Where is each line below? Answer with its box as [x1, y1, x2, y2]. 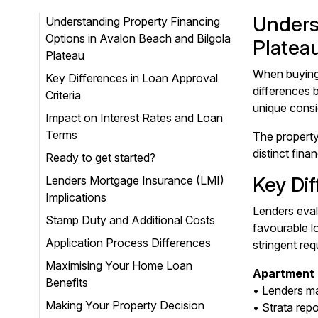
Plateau [45, 48, 84, 62]
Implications [45, 190, 106, 204]
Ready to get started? [45, 150, 155, 165]
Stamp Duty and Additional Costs [45, 213, 215, 227]
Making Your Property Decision [45, 298, 204, 312]
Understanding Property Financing [45, 14, 220, 28]
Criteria [45, 88, 81, 102]
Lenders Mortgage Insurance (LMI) [45, 173, 224, 187]
